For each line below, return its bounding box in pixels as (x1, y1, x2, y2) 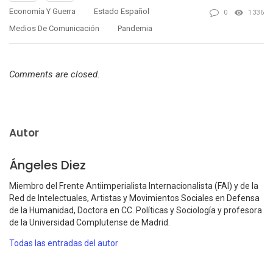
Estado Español (94, 6, 149, 16)
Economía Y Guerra (9, 6, 76, 16)
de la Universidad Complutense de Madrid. (9, 217, 170, 227)
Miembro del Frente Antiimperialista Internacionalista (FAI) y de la (9, 180, 258, 191)
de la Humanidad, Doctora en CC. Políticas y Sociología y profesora (9, 205, 262, 215)
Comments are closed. (9, 68, 100, 80)
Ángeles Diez (9, 156, 86, 174)
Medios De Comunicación (9, 23, 99, 33)
